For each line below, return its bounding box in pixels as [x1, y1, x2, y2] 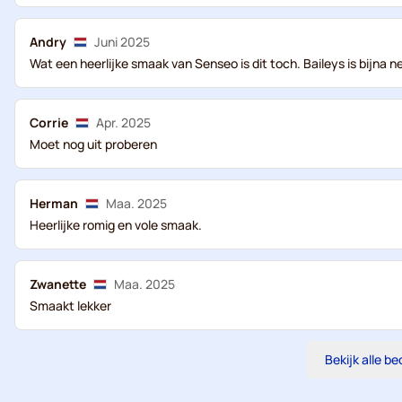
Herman [30, 195, 78, 212]
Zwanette [30, 275, 86, 293]
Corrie [30, 114, 68, 131]
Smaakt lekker [30, 297, 111, 314]
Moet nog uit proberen [30, 135, 157, 153]
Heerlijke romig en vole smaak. [30, 216, 202, 233]
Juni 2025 [94, 33, 150, 50]
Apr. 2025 [96, 114, 151, 131]
